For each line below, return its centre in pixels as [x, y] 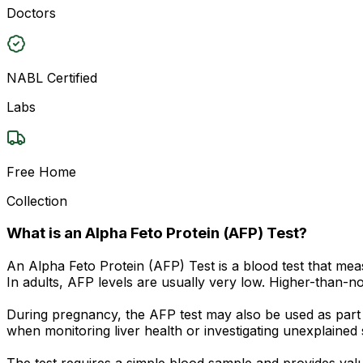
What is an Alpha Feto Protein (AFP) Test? [157, 233]
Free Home [41, 171]
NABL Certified [52, 77]
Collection [37, 201]
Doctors [31, 13]
